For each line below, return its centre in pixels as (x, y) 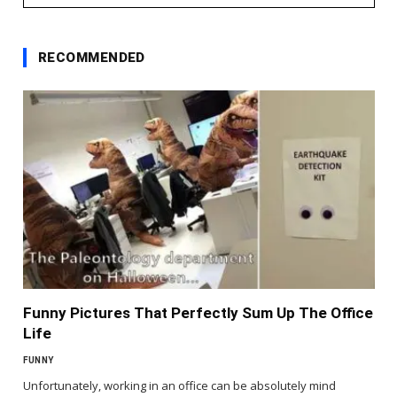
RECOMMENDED (92, 58)
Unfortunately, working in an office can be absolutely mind (179, 385)
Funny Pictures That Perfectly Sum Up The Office (198, 312)
